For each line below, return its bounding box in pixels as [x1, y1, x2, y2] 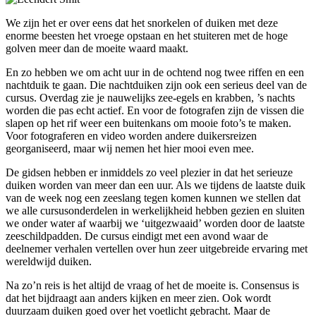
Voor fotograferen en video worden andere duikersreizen [6, 130, 257, 142]
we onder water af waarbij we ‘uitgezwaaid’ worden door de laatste [6, 217, 305, 230]
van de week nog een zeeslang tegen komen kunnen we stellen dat [6, 192, 300, 205]
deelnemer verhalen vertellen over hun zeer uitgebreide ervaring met [6, 243, 308, 255]
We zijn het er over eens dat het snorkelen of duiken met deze [6, 17, 278, 30]
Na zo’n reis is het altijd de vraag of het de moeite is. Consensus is [6, 279, 299, 292]
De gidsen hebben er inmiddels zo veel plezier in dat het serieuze [6, 166, 293, 179]
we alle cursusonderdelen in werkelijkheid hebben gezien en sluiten [6, 205, 305, 217]
